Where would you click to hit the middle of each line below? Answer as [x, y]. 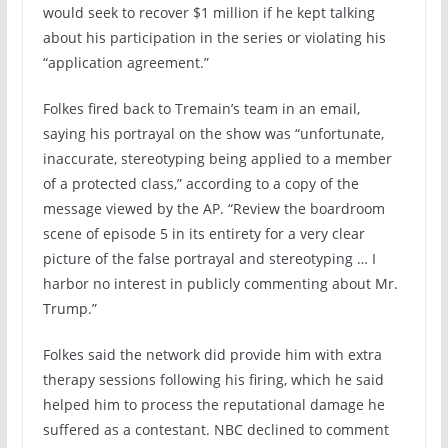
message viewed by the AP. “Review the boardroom [213, 208]
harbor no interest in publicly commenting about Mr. [220, 283]
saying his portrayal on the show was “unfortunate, [213, 133]
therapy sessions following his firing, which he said [213, 379]
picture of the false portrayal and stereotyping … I [209, 258]
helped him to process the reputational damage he [213, 404]
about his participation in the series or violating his [214, 37]
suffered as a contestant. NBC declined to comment [215, 429]
